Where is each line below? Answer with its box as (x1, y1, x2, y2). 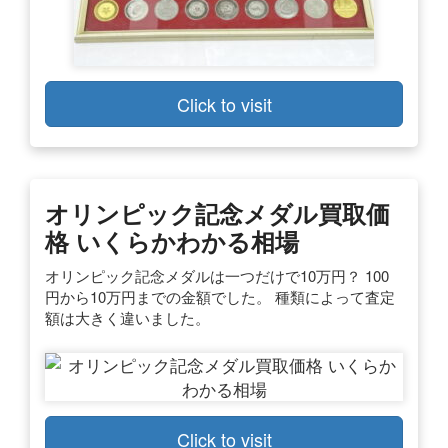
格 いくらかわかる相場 (45, 223, 299, 258)
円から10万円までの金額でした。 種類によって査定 (45, 285, 395, 307)
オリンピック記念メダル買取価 (45, 195, 390, 230)
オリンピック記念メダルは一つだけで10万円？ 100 (45, 264, 389, 286)
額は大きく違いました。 (45, 306, 210, 328)
